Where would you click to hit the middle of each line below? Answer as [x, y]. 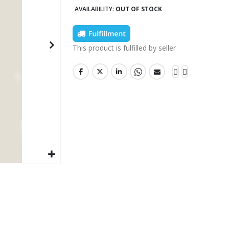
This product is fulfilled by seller [124, 48]
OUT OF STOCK [139, 9]
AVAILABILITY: [95, 9]
